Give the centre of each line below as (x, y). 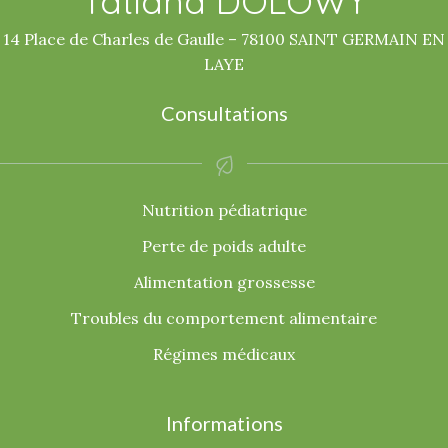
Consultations (224, 113)
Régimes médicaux (224, 354)
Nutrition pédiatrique (224, 210)
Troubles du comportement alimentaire (224, 318)
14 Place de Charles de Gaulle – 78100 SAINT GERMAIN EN (224, 39)
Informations (224, 423)
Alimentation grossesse (224, 282)
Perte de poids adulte (224, 246)
